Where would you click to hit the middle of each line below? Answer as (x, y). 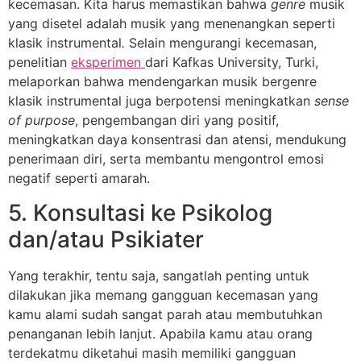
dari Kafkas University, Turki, (232, 62)
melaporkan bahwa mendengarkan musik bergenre (162, 82)
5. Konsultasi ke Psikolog (140, 212)
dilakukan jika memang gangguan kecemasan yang (163, 295)
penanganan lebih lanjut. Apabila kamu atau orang (160, 333)
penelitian (39, 62)
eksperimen (108, 62)
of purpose (41, 120)
